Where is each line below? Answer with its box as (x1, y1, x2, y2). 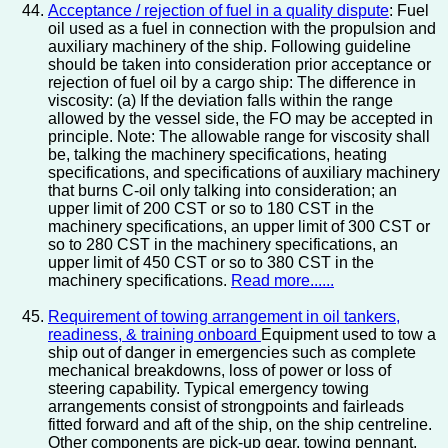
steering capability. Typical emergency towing (48, 380, 369, 398)
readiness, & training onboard (48, 326, 261, 344)
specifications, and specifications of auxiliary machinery (48, 164, 440, 182)
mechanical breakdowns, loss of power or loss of (48, 362, 391, 380)
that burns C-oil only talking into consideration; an (48, 182, 397, 200)
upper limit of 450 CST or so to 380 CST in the (48, 254, 374, 272)
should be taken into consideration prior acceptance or (48, 56, 431, 74)
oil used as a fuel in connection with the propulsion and (48, 20, 436, 38)
